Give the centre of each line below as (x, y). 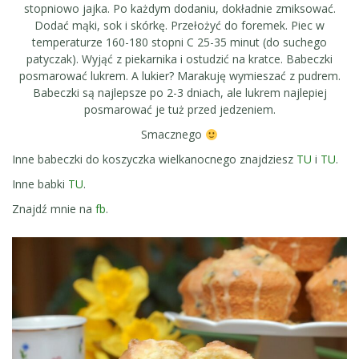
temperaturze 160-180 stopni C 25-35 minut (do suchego (179, 42)
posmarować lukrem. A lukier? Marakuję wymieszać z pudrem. (179, 76)
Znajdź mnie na (54, 209)
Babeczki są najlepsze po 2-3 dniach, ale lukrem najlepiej (179, 93)
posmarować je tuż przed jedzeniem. (179, 110)
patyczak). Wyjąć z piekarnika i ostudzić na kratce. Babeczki (179, 59)
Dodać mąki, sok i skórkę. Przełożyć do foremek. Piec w (179, 26)
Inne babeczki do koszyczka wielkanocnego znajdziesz (154, 159)
